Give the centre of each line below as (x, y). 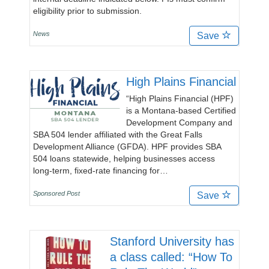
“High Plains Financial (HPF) (180, 98)
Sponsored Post (56, 193)
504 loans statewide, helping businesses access (124, 159)
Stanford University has (172, 241)
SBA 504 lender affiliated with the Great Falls (118, 134)
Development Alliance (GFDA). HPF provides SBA (127, 147)
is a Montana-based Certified (181, 110)
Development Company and (179, 122)
